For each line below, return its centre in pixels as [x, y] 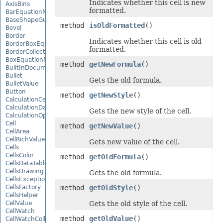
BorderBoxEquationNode [42, 44]
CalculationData [29, 107]
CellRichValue [25, 139]
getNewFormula [115, 64]
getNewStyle [111, 95]
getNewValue [111, 126]
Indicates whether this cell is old [145, 41]
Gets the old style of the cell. [138, 204]
